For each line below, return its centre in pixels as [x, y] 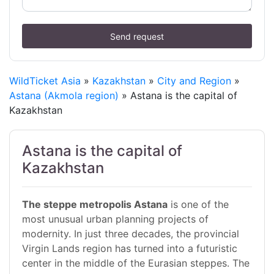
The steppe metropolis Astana [95, 205]
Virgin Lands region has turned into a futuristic [130, 249]
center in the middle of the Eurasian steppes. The [136, 263]
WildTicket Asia [45, 81]
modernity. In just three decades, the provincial [131, 234]
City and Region [194, 81]
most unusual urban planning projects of [115, 219]
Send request [137, 36]
